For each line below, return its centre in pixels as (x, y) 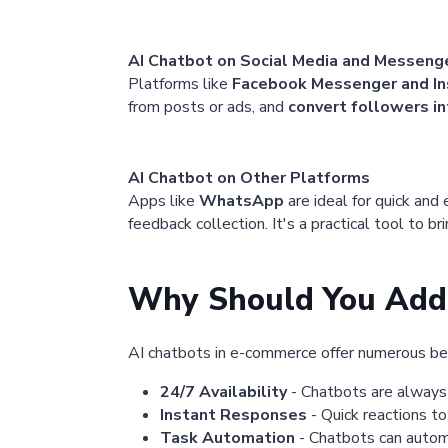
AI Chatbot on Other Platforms (249, 178)
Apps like (163, 201)
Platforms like (180, 84)
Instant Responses (233, 415)
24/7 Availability (223, 392)
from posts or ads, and (208, 107)
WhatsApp (241, 201)
